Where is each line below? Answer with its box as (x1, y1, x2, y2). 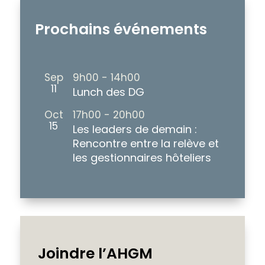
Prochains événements (34, 18, 207, 40)
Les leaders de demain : (72, 121, 197, 137)
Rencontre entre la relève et (72, 135, 219, 151)
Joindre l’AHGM (37, 243, 153, 264)
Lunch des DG (72, 84, 144, 99)
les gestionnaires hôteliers (72, 150, 211, 165)
